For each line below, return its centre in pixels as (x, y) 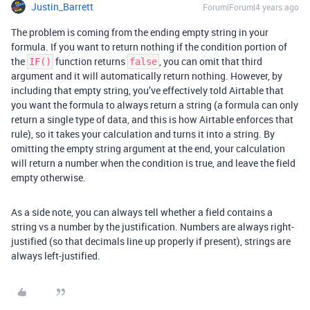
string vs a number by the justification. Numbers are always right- (153, 227)
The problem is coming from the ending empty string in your (140, 32)
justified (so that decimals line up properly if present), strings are (151, 241)
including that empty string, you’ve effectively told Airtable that (147, 90)
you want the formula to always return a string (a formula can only (155, 105)
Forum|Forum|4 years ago (251, 7)
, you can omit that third (211, 61)
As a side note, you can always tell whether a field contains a (142, 212)
